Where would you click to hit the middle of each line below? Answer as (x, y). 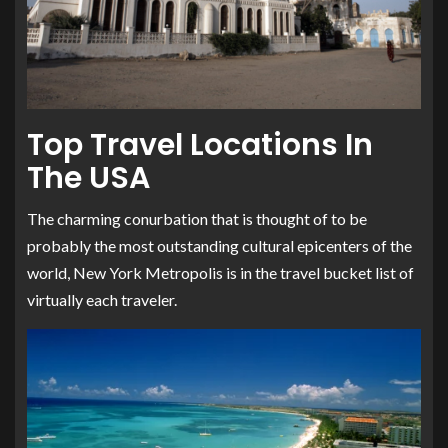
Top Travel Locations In (200, 145)
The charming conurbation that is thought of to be (197, 219)
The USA (88, 178)
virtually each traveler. (102, 300)
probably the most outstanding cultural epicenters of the (219, 246)
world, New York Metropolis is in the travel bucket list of (220, 273)
